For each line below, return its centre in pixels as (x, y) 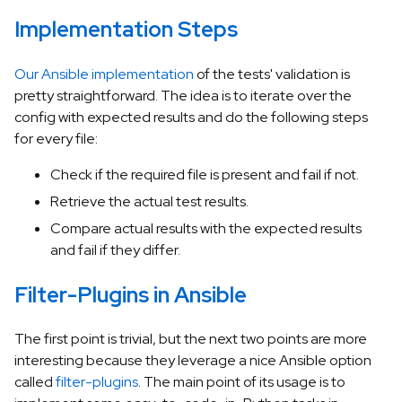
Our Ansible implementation (104, 74)
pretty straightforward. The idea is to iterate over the (183, 96)
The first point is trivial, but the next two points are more (191, 339)
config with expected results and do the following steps (191, 118)
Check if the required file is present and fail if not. (205, 175)
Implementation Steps (126, 30)
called (35, 382)
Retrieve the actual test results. (149, 202)
